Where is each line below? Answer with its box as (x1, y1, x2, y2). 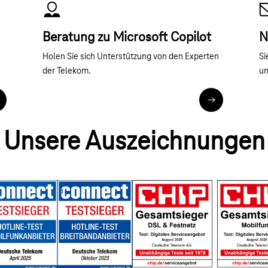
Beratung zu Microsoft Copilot (42, 31, 211, 45)
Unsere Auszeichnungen (3, 129, 265, 157)
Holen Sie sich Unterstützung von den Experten (42, 52, 219, 62)
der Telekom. (42, 66, 91, 77)
